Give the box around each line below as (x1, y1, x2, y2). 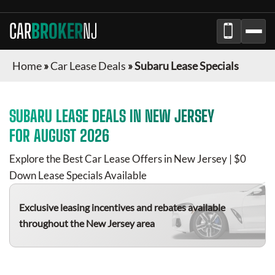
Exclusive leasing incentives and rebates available (19, 201, 225, 213)
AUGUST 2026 (34, 126, 109, 145)
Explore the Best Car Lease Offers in (9, 152, 174, 165)
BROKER (31, 20, 83, 43)
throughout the (19, 217, 86, 229)
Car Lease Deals (50, 59, 126, 72)
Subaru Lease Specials (134, 59, 239, 72)
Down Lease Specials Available (9, 169, 147, 182)
